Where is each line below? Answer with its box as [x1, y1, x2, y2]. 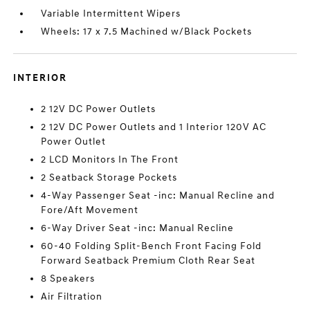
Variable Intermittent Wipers [41, 8, 181, 19]
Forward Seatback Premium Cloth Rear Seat [41, 255, 256, 266]
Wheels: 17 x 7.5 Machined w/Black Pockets [41, 26, 253, 37]
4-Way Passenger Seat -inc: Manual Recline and [41, 190, 275, 201]
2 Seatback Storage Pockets [41, 172, 178, 183]
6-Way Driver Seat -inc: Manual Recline [41, 222, 235, 234]
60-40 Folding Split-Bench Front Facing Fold [41, 240, 262, 252]
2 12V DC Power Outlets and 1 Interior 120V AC [41, 121, 267, 133]
